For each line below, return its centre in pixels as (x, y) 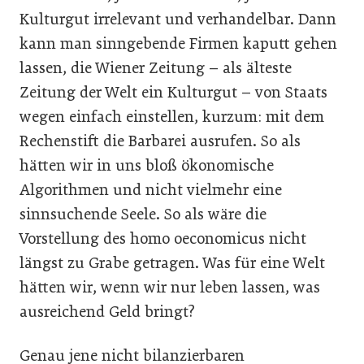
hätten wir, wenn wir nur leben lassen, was (170, 287)
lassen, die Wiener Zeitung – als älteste (156, 68)
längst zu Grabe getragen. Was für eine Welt (172, 263)
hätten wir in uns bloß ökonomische (147, 165)
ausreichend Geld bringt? (107, 312)
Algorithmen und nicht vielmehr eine (151, 190)
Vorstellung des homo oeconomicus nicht (163, 238)
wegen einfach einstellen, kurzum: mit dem (172, 117)
